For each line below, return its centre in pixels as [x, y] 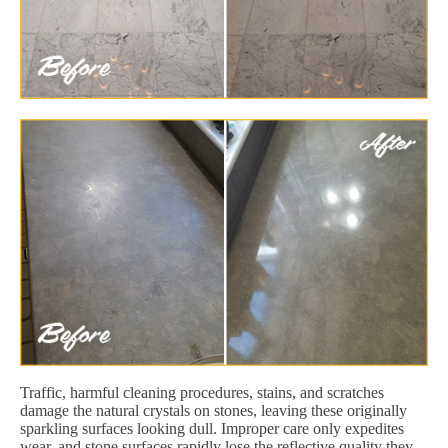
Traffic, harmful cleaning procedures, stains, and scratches [202, 392]
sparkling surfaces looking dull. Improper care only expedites [212, 428]
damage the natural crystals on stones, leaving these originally [213, 410]
